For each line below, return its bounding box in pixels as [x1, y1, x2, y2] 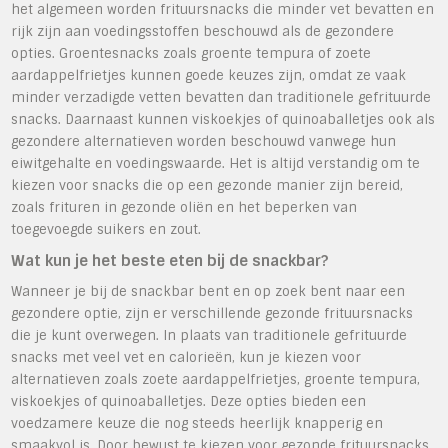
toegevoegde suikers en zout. [11, 220, 202, 238]
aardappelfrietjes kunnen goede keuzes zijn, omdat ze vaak [11, 66, 407, 84]
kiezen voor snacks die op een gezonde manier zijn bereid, [11, 176, 404, 194]
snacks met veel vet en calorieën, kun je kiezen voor [11, 348, 362, 366]
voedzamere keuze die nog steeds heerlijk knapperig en [11, 414, 384, 432]
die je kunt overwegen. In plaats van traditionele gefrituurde [11, 326, 408, 344]
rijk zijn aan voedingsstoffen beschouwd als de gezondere [11, 22, 395, 40]
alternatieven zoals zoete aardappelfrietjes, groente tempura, [11, 370, 421, 388]
